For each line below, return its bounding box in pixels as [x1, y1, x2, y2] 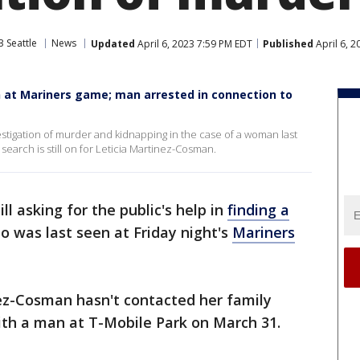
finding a [227, 200, 289, 219]
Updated [91, 36, 135, 51]
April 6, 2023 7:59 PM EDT [135, 36, 252, 51]
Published [263, 36, 313, 51]
